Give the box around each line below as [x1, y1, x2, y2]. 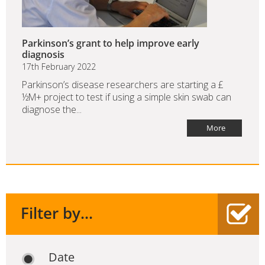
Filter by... [21, 202, 93, 224]
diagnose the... [22, 103, 82, 117]
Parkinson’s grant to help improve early [22, 37, 199, 50]
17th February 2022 [22, 61, 96, 73]
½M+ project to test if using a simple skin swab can [22, 91, 231, 104]
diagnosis [22, 48, 64, 62]
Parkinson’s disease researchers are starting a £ [22, 78, 224, 92]
